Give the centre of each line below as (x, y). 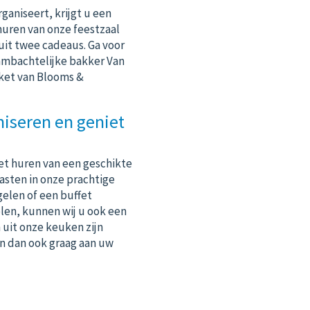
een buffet (66, 195)
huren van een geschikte (72, 163)
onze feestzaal (84, 29)
